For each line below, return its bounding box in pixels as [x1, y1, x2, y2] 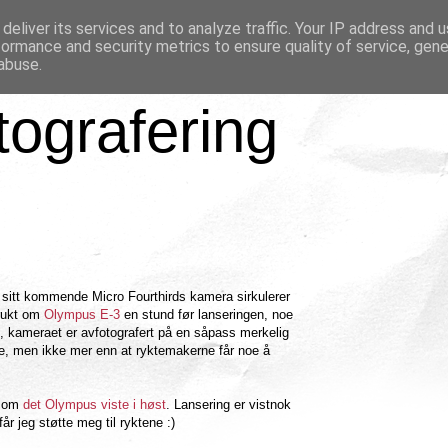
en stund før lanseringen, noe [120, 307, 293, 322]
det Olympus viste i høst [23, 397, 166, 412]
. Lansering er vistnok [166, 397, 291, 412]
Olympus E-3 [44, 307, 120, 322]
